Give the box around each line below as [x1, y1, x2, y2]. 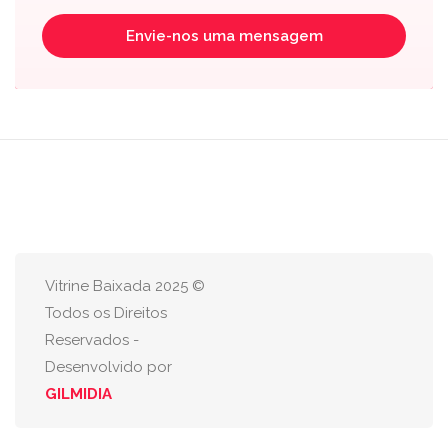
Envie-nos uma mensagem [125, 27, 323, 45]
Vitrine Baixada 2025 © [45, 277, 205, 295]
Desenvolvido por [45, 358, 172, 376]
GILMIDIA [45, 385, 112, 403]
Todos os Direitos [45, 304, 167, 322]
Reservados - [45, 331, 139, 349]
